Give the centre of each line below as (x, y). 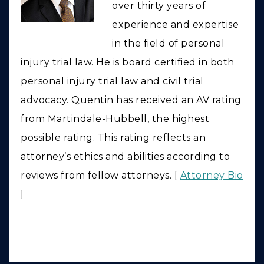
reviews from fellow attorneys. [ (100, 176)
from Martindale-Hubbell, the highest (115, 119)
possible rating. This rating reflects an (113, 138)
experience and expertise (175, 25)
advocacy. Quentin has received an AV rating (131, 100)
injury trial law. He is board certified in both (128, 62)
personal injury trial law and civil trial (112, 81)
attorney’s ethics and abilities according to (125, 157)
